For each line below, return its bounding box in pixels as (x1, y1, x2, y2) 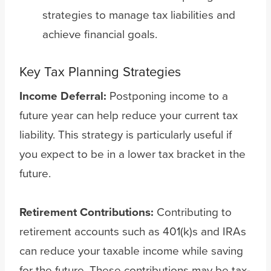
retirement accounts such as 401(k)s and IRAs (19, 222, 246, 240)
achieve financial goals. (42, 25, 157, 43)
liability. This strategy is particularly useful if (19, 125, 232, 143)
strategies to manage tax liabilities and (42, 5, 235, 24)
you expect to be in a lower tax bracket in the (19, 145, 246, 163)
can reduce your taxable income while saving (19, 241, 243, 260)
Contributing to (154, 203, 232, 221)
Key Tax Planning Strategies (19, 61, 181, 82)
